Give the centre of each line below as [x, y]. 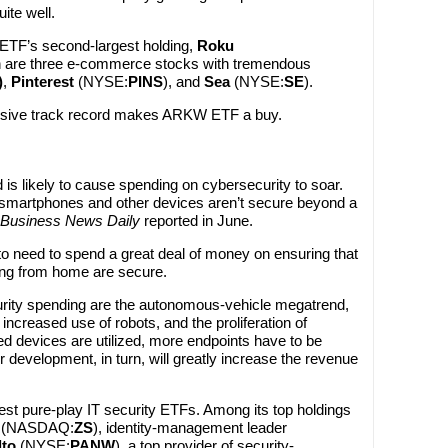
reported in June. [198, 220]
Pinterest [44, 81]
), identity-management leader [190, 427]
